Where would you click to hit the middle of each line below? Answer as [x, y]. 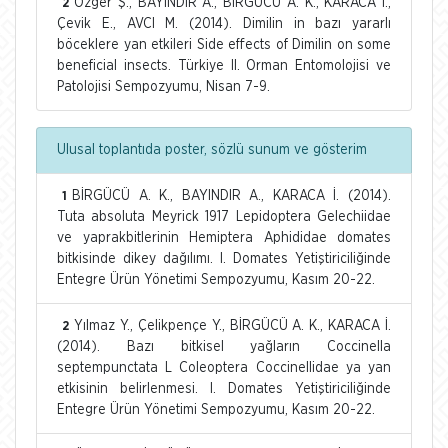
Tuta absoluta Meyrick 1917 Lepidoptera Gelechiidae [224, 216]
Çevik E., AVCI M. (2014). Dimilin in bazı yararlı [224, 23]
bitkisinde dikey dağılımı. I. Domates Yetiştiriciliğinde [224, 258]
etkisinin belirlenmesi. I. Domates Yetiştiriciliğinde [224, 388]
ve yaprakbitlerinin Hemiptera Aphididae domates [224, 237]
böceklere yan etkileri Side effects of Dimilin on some [224, 44]
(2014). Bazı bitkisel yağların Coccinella [224, 346]
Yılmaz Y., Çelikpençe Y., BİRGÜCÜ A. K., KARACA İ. [232, 325]
